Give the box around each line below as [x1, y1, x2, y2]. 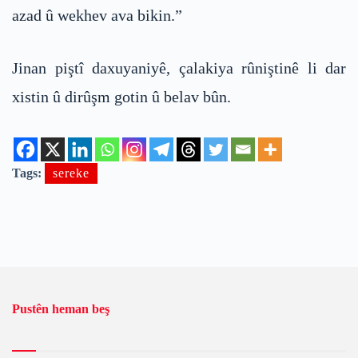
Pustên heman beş [12, 302, 109, 316]
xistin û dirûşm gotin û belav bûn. [12, 88, 231, 106]
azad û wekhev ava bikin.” [12, 6, 182, 25]
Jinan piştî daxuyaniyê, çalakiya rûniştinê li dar [12, 59, 346, 78]
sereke [53, 166, 89, 181]
